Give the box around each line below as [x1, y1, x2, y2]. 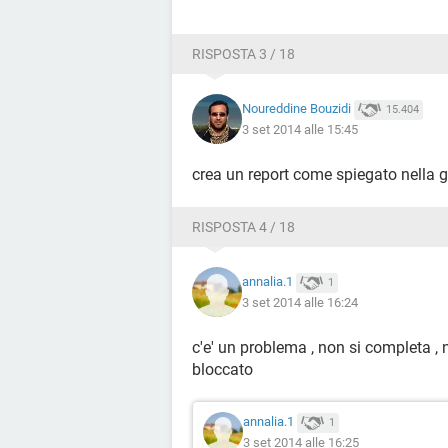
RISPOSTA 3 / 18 [192, 46, 295, 62]
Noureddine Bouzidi [242, 101, 351, 117]
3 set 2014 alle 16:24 [242, 294, 358, 310]
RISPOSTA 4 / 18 [192, 219, 295, 235]
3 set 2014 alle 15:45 [242, 121, 358, 137]
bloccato [192, 360, 253, 379]
